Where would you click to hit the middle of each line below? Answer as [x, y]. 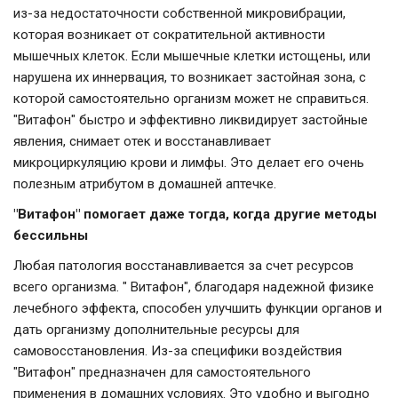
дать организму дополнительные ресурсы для [156, 330]
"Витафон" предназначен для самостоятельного [162, 373]
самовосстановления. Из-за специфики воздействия [178, 351]
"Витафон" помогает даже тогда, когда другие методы [195, 215]
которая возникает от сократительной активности [169, 35]
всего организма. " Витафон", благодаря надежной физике [194, 287]
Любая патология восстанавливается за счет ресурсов [183, 266]
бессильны [51, 236]
